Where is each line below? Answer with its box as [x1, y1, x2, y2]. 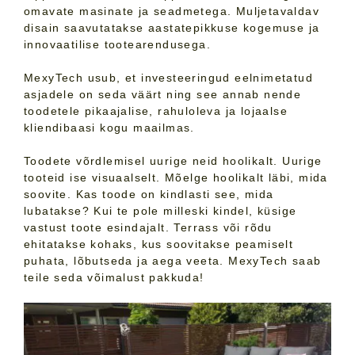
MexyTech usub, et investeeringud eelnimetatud [24, 71, 313, 85]
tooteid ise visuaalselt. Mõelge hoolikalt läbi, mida [24, 171, 328, 185]
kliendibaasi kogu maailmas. [24, 121, 195, 135]
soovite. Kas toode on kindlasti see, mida [24, 188, 274, 201]
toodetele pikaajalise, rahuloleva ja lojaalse [24, 105, 288, 118]
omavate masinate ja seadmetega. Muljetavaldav [24, 5, 319, 18]
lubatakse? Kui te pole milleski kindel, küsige [24, 204, 297, 218]
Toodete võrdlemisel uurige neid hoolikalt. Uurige [24, 155, 323, 168]
